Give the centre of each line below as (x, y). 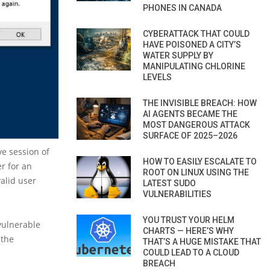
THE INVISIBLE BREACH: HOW (200, 103)
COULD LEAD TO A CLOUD (191, 252)
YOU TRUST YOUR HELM (189, 220)
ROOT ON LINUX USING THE (196, 172)
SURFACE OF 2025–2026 (190, 135)
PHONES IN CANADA (182, 8)
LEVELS (157, 77)
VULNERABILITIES (177, 194)
